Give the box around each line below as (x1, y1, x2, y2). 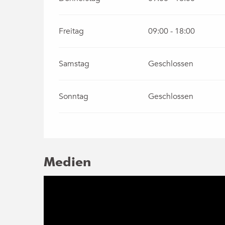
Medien (44, 154, 91, 169)
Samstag (59, 58, 90, 69)
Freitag (59, 25, 84, 37)
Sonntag (59, 90, 89, 102)
